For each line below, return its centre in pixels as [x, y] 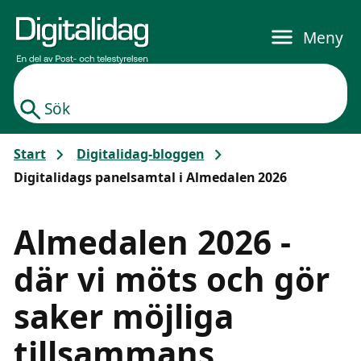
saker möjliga [124, 317]
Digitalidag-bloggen [141, 154]
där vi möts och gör [172, 280]
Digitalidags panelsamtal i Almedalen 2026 [150, 177]
